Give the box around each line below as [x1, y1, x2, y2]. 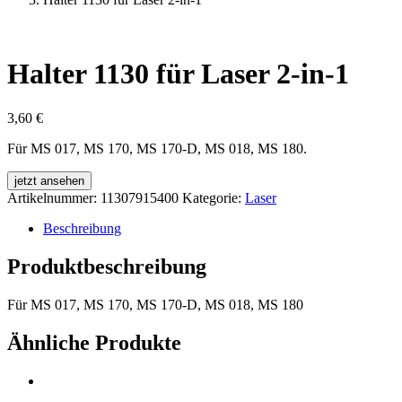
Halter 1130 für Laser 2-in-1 [7, 57, 349, 91]
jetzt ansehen [14, 173, 84, 188]
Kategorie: [182, 189, 245, 205]
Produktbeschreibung [7, 254, 206, 278]
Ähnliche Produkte [7, 330, 181, 354]
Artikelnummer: [7, 189, 100, 205]
